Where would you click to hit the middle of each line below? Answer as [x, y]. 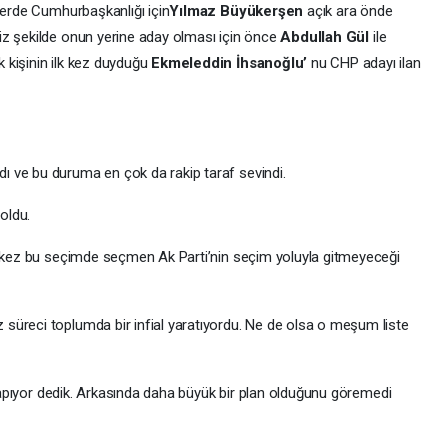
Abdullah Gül [325, 37]
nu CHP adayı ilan [364, 63]
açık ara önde [348, 11]
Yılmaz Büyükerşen [236, 11]
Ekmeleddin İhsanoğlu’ [229, 63]
